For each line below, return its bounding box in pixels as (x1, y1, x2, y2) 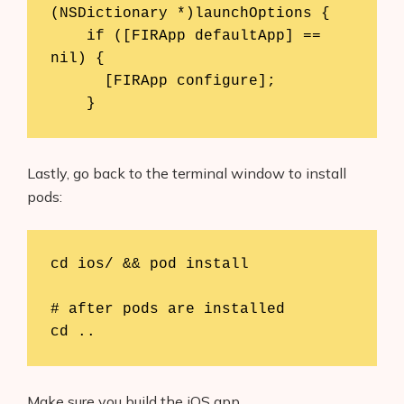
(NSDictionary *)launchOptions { (50, 5, 330, 22)
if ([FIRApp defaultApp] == (50, 27, 87, 44)
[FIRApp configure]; (50, 72, 105, 89)
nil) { (50, 50, 105, 67)
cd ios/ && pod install (50, 255, 249, 272)
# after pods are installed (50, 300, 285, 317)
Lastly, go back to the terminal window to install (27, 163, 346, 182)
